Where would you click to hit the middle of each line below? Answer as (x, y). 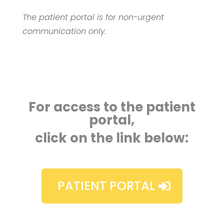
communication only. (64, 31)
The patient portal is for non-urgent (93, 17)
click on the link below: (112, 138)
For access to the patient (112, 107)
